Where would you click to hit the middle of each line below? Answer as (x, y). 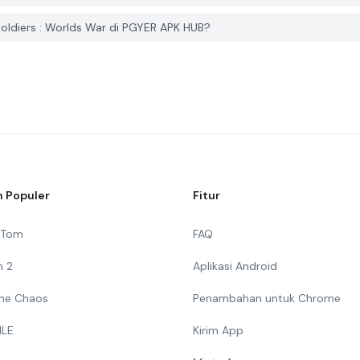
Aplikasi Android (235, 266)
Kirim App (218, 330)
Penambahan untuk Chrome (267, 298)
